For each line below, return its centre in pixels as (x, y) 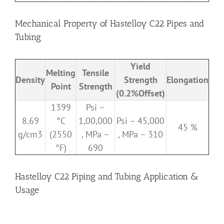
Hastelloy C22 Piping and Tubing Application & (107, 177)
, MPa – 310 (140, 134)
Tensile (95, 73)
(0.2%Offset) (140, 93)
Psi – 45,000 (140, 121)
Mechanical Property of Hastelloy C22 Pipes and (109, 24)
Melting (61, 73)
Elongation (187, 80)
